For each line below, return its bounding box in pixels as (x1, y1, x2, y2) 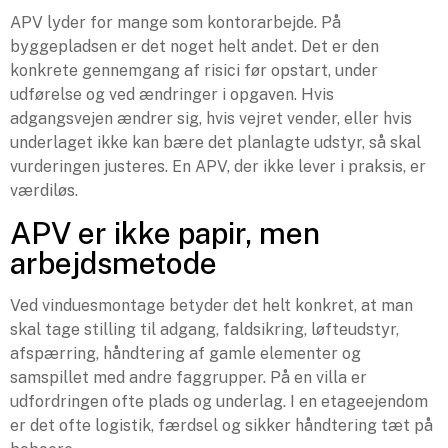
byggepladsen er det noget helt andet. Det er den (10, 37, 379, 57)
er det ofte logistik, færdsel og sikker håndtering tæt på (10, 415, 433, 435)
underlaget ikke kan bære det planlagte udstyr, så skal (10, 133, 421, 153)
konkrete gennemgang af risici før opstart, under (10, 61, 378, 81)
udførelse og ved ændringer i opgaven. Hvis (10, 85, 334, 105)
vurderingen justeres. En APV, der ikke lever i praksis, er (10, 157, 426, 177)
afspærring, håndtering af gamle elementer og (10, 343, 361, 363)
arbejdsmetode (10, 244, 217, 281)
